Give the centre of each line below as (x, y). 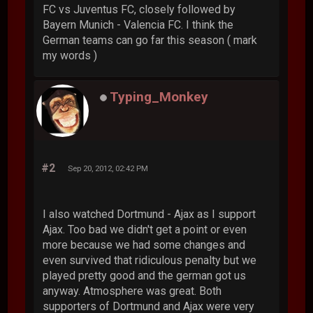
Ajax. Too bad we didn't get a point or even (145, 229)
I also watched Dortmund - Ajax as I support (150, 214)
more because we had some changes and (144, 245)
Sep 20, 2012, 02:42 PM (108, 168)
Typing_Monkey (159, 96)
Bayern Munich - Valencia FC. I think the (138, 24)
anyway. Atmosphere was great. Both (132, 291)
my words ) (70, 55)
